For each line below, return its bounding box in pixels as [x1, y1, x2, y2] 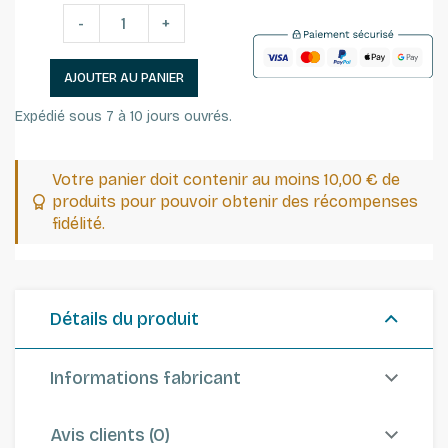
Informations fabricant [50, 366, 241, 389]
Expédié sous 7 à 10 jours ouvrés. [15, 107, 232, 125]
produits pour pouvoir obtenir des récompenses [51, 191, 418, 211]
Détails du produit [50, 307, 199, 330]
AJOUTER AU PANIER [63, 69, 184, 86]
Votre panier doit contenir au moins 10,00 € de [51, 169, 400, 189]
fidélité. [51, 213, 105, 233]
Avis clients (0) [50, 423, 170, 446]
